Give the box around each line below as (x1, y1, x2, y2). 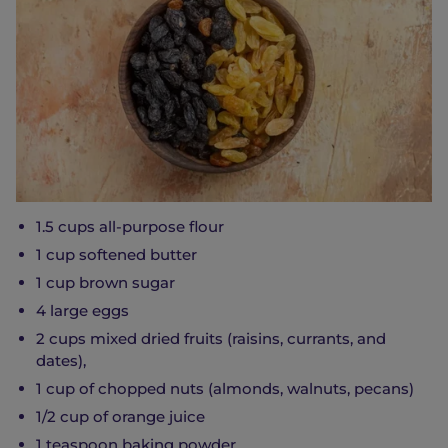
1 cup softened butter (36, 245, 197, 265)
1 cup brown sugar (36, 273, 175, 293)
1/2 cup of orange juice (36, 407, 205, 427)
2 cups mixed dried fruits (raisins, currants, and (36, 329, 386, 349)
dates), (36, 351, 86, 371)
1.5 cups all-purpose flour (36, 217, 224, 237)
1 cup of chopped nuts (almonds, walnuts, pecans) (36, 379, 414, 399)
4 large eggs (36, 301, 129, 321)
